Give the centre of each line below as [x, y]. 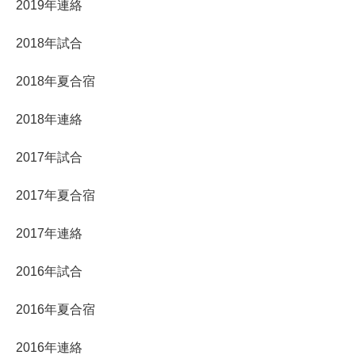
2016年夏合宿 [55, 309]
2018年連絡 [49, 119]
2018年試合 [49, 43]
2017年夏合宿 [55, 195]
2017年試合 [49, 157]
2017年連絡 [49, 233]
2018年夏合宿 [55, 81]
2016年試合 [49, 271]
